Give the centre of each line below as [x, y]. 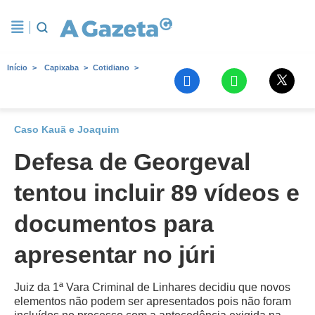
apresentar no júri [115, 255]
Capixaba [62, 67]
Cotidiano [111, 67]
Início [17, 67]
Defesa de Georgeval [132, 162]
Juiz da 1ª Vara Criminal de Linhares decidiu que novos [152, 287]
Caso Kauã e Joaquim [66, 129]
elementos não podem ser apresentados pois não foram [153, 301]
